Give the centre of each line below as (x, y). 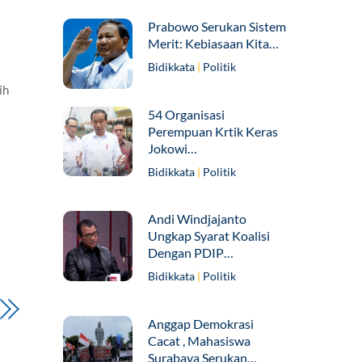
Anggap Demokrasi (201, 323)
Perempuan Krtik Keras (213, 131)
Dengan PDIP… (191, 253)
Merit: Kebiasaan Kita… (214, 43)
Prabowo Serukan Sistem (217, 26)
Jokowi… (173, 148)
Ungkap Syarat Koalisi (209, 236)
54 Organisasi (187, 114)
